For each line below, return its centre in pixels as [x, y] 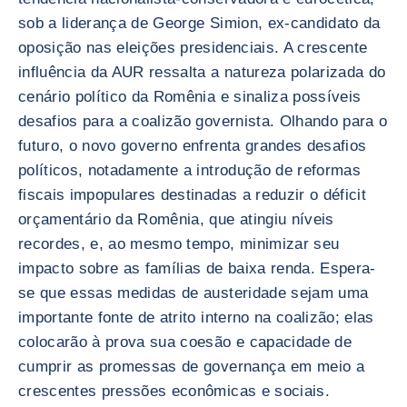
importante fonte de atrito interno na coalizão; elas [196, 318]
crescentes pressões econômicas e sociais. [174, 391]
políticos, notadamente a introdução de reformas [189, 170]
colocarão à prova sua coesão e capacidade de [185, 342]
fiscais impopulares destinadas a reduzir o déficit [192, 195]
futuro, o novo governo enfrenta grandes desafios [193, 146]
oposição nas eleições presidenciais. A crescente [193, 48]
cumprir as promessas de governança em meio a [191, 367]
